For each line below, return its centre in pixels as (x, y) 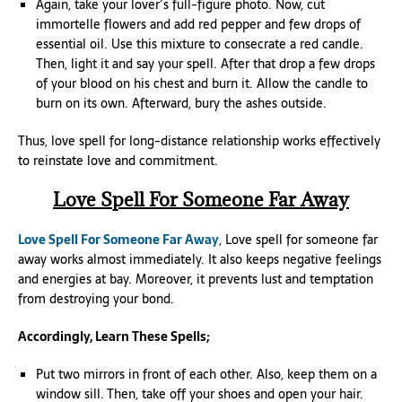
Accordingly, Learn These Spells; (114, 336)
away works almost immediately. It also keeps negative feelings (200, 259)
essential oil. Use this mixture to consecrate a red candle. (200, 44)
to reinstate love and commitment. (118, 161)
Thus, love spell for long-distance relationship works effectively (199, 141)
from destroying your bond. (96, 299)
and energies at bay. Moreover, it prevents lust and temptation (196, 279)
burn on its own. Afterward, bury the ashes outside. (181, 103)
